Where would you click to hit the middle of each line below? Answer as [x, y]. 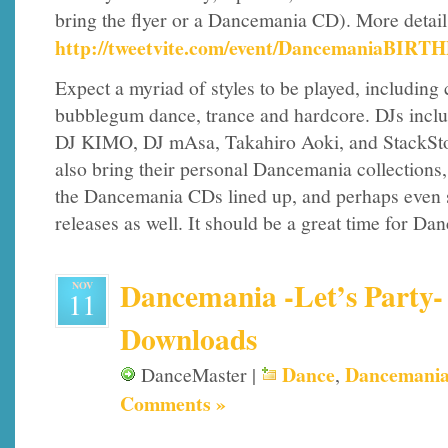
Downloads [188, 338]
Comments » [173, 403]
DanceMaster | [198, 374]
